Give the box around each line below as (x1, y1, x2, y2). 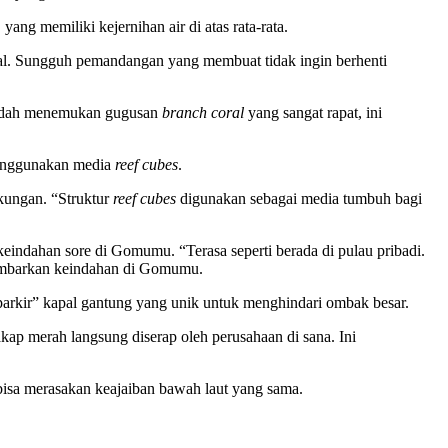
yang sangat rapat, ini (244, 103, 382, 121)
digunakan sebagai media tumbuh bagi (180, 189, 422, 207)
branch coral (162, 103, 244, 121)
